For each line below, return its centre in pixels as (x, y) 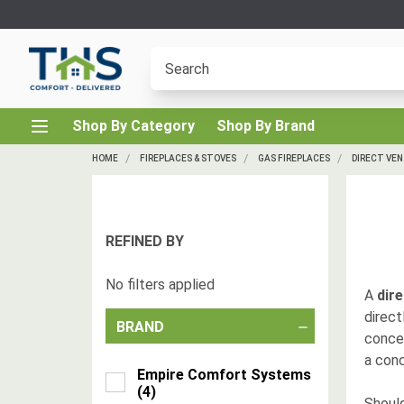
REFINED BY (145, 241)
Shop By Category (133, 126)
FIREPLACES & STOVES (188, 158)
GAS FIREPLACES (294, 158)
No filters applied (160, 285)
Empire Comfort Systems (224, 375)
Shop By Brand (266, 126)
